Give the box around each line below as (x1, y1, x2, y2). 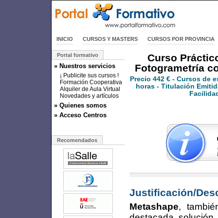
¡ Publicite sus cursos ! (60, 72, 119, 79)
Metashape (129, 201, 179, 212)
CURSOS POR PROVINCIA (147, 36, 215, 42)
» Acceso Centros (54, 111, 107, 119)
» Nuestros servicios (54, 62, 115, 70)
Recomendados (57, 137, 97, 143)
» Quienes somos (54, 102, 107, 109)
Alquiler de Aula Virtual (60, 86, 120, 92)
